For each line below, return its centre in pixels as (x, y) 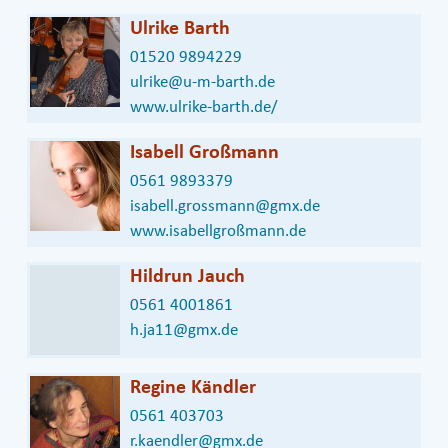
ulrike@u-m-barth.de (202, 83)
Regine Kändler (193, 388)
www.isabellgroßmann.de (218, 232)
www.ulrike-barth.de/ (204, 108)
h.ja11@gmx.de (184, 331)
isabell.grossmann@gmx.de (225, 207)
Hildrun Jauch (187, 277)
